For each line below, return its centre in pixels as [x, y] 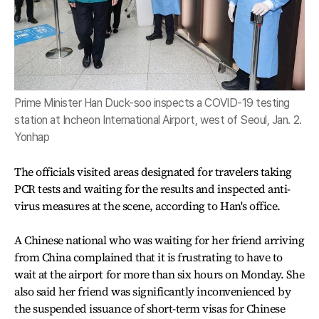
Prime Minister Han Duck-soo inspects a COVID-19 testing [152, 103]
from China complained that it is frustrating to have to [148, 257]
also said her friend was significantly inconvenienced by [153, 291]
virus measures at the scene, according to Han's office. [147, 205]
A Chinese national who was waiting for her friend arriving [159, 240]
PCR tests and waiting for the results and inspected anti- [152, 188]
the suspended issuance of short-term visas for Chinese [150, 308]
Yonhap [32, 137]
